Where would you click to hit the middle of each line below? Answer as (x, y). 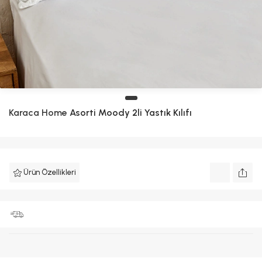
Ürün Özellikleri (50, 172)
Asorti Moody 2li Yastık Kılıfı (130, 113)
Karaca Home (38, 113)
